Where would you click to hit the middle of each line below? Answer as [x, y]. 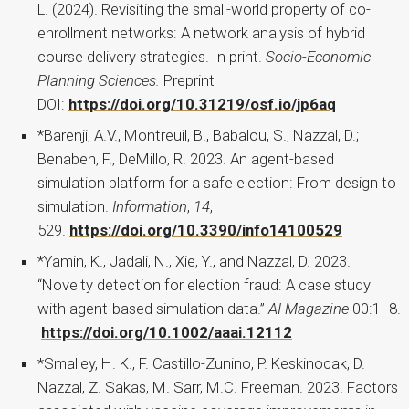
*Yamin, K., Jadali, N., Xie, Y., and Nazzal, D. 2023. [194, 262]
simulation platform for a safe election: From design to [217, 183]
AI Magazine [309, 309]
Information [150, 207]
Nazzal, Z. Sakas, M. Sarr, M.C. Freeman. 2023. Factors [218, 388]
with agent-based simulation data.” [153, 309]
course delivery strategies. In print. [152, 57]
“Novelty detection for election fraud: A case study [204, 285]
